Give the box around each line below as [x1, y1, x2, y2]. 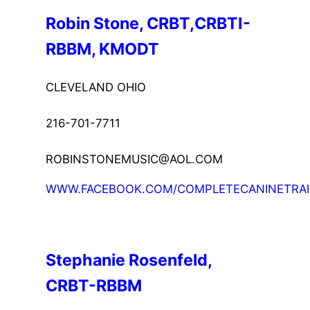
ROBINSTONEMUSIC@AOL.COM [46, 152, 224, 167]
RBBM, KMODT [46, 39, 160, 59]
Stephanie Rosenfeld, [46, 250, 212, 270]
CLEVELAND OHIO [46, 80, 147, 95]
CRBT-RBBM [46, 275, 143, 295]
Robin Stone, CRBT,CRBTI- [46, 13, 251, 33]
